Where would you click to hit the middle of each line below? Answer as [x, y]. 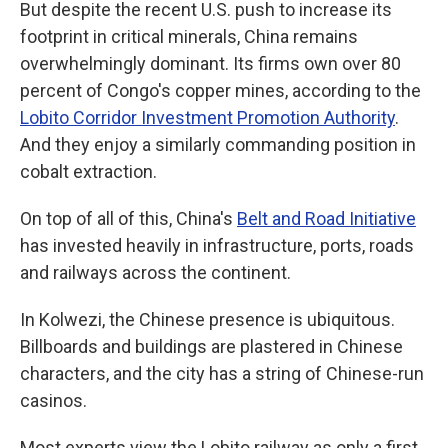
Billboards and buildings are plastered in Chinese [211, 346]
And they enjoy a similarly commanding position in [218, 144]
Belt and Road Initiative [326, 218]
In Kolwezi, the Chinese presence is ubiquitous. [207, 319]
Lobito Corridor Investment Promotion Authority [207, 117]
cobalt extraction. [88, 171]
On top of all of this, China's [128, 218]
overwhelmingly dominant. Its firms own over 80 [210, 63]
